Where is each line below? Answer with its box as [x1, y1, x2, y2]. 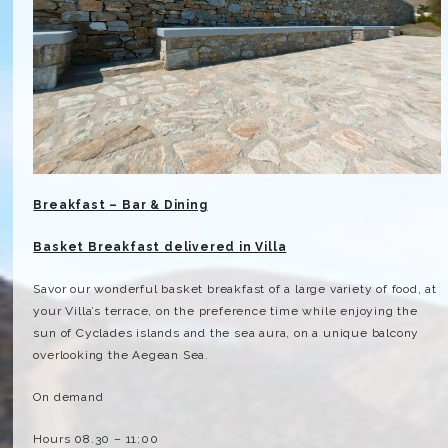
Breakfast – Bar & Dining [33, 198, 208, 212]
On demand [33, 390, 104, 404]
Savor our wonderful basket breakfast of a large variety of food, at [33, 282, 438, 296]
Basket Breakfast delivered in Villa [33, 240, 287, 254]
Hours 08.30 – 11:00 [33, 432, 159, 446]
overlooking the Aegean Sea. [33, 348, 210, 362]
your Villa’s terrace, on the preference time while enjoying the [33, 304, 418, 318]
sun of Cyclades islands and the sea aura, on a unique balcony [33, 326, 420, 340]
